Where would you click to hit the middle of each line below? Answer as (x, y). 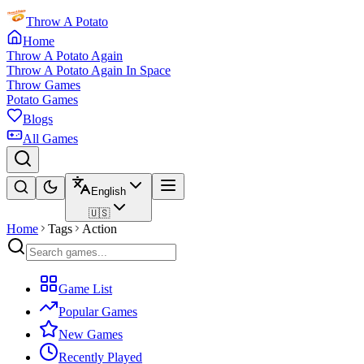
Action (100, 229)
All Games (50, 139)
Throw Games (43, 85)
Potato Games (42, 100)
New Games (91, 334)
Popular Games (98, 312)
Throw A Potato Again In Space (89, 70)
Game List (85, 289)
